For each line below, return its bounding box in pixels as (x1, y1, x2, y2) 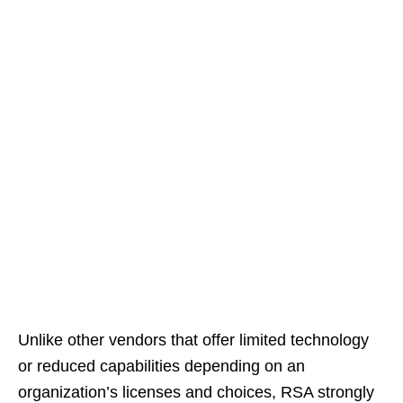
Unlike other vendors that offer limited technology (18, 331, 369, 349)
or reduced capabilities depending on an (18, 357, 305, 375)
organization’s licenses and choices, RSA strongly (18, 383, 374, 401)
